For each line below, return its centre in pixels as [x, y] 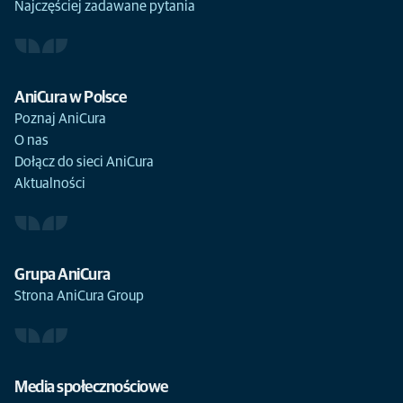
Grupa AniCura [63, 275]
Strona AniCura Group [79, 296]
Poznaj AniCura [60, 119]
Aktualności [50, 184]
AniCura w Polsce [70, 98]
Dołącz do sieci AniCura [84, 162]
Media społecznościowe [91, 388]
